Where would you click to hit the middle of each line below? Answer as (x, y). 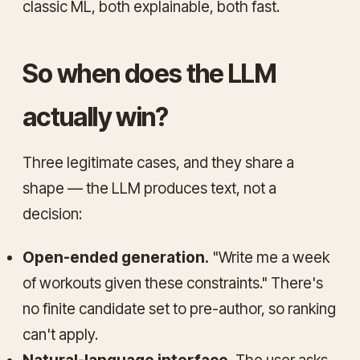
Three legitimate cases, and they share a (158, 162)
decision (51, 214)
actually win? (96, 117)
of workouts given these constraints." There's (173, 283)
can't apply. (60, 334)
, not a (256, 188)
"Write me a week (269, 257)
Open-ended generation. (116, 257)
